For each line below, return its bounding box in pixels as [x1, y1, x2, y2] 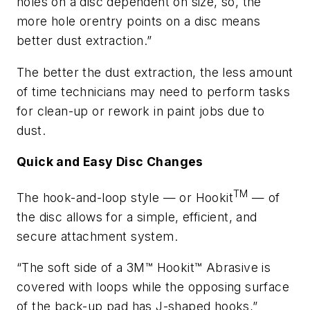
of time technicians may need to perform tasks [17, 84, 290, 99]
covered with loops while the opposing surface [17, 280, 289, 295]
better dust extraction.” [17, 33, 152, 48]
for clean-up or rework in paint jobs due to [17, 103, 265, 118]
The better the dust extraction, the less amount [17, 64, 293, 80]
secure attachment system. [17, 228, 178, 244]
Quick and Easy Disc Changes [17, 154, 203, 170]
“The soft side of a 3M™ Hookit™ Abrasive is [17, 260, 271, 275]
